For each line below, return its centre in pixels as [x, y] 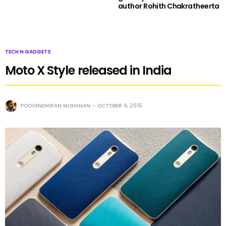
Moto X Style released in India [89, 70]
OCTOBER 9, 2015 [120, 105]
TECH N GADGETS [28, 51]
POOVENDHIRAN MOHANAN [55, 105]
